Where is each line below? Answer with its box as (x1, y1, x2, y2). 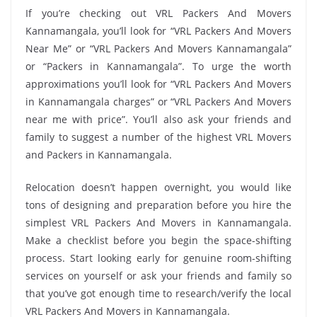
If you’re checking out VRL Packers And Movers (25, 6, 292, 20)
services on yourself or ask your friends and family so (25, 268, 292, 282)
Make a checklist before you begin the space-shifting (25, 233, 292, 247)
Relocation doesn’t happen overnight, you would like (25, 180, 292, 194)
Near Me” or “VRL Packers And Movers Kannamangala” (25, 41, 292, 55)
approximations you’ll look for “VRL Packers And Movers (25, 76, 292, 91)
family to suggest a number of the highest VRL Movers (25, 129, 292, 144)
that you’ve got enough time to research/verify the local (25, 286, 292, 300)
